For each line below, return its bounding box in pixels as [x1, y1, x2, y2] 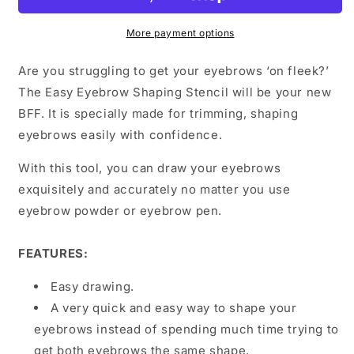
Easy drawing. [51, 279, 134, 294]
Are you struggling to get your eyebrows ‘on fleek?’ [18, 63, 330, 78]
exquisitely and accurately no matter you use [18, 182, 291, 197]
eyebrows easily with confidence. [18, 127, 223, 142]
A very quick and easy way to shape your [51, 300, 297, 315]
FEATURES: [18, 246, 88, 261]
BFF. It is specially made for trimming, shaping [18, 106, 299, 121]
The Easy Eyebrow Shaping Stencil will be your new [18, 85, 332, 100]
